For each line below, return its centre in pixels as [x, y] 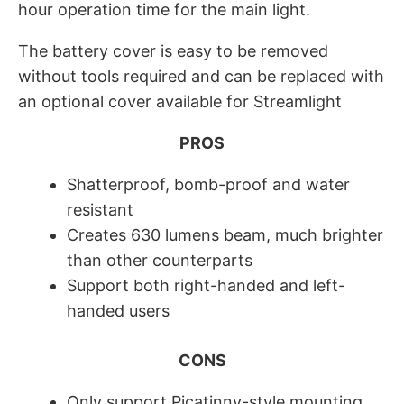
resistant [100, 209]
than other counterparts [160, 260]
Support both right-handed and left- [206, 285]
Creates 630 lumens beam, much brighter [225, 234]
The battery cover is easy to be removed [173, 50]
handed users [118, 310]
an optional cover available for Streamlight [180, 101]
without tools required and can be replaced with [201, 76]
